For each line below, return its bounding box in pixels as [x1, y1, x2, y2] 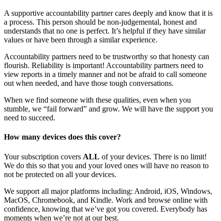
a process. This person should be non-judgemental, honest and [4, 18, 197, 27]
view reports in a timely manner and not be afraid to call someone [4, 70, 207, 79]
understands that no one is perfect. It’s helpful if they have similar [4, 27, 206, 36]
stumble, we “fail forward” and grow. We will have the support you [4, 105, 213, 113]
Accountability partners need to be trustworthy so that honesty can [4, 52, 209, 61]
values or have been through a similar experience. [4, 36, 157, 44]
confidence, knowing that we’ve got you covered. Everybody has [4, 204, 207, 213]
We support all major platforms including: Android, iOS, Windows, [4, 186, 212, 195]
